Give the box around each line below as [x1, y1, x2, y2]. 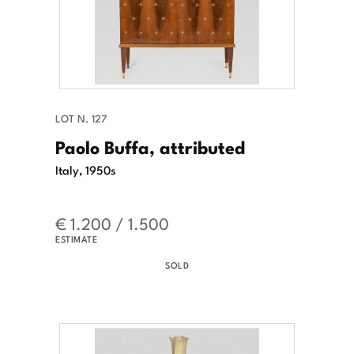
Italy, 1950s [55, 160, 116, 179]
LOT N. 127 [55, 111, 107, 126]
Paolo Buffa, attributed [55, 133, 245, 160]
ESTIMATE [55, 232, 97, 246]
